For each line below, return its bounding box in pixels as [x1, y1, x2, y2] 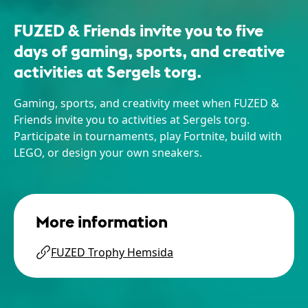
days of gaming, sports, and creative [14, 38, 285, 61]
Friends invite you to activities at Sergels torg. [14, 111, 250, 127]
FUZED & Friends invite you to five [14, 18, 263, 41]
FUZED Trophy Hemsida [51, 244, 173, 260]
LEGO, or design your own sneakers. [14, 144, 202, 160]
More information [36, 209, 168, 232]
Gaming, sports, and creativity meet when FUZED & [14, 95, 279, 111]
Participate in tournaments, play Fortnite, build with [14, 128, 282, 144]
